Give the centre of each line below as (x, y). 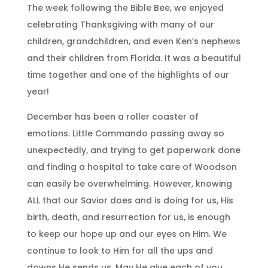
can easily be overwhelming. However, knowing (129, 183)
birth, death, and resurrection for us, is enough (128, 217)
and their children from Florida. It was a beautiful (134, 58)
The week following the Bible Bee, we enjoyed (125, 7)
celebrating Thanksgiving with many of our (120, 24)
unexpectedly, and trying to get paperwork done (133, 150)
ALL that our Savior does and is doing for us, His (130, 200)
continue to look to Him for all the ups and (120, 250)
